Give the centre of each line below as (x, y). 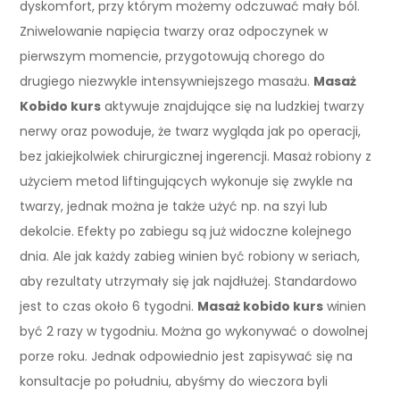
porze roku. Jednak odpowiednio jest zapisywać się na (187, 356)
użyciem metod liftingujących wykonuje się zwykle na (187, 181)
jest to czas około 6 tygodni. (109, 306)
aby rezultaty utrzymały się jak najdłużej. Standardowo (189, 281)
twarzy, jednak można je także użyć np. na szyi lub (174, 206)
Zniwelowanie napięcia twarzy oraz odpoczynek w (174, 31)
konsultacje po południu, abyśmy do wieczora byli (174, 381)
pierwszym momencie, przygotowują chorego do (173, 56)
